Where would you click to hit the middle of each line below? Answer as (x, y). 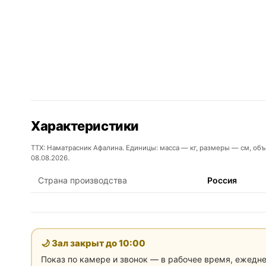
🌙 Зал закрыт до (80, 243)
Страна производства (83, 180)
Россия (222, 180)
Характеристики (85, 126)
